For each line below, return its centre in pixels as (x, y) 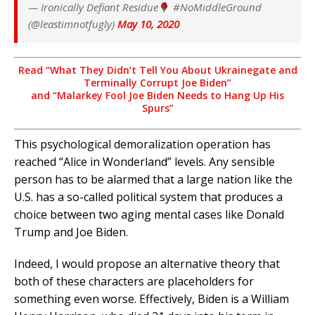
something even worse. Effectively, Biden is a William (152, 299)
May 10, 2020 (148, 24)
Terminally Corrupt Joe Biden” (157, 83)
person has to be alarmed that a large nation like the (153, 180)
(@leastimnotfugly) (73, 24)
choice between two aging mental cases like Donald (149, 215)
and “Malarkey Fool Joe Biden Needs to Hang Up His (157, 96)
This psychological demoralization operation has (142, 144)
